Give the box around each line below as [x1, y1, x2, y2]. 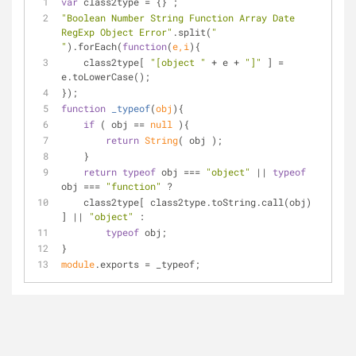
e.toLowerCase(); [61, 70, 150, 83]
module [61, 257, 95, 270]
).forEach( [67, 40, 122, 52]
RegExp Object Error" [61, 25, 172, 38]
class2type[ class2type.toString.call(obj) [61, 195, 83, 208]
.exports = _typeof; [95, 257, 200, 270]
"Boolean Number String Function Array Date [61, 11, 295, 24]
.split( [172, 25, 211, 38]
